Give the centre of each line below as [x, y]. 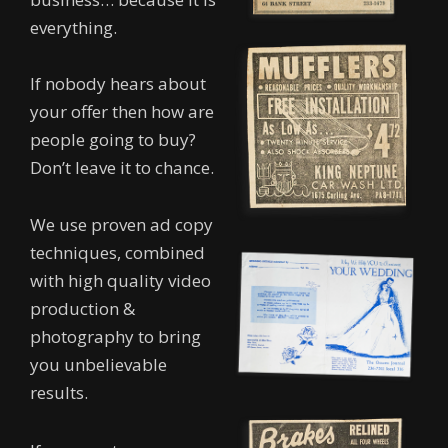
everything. [73, 27]
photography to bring [115, 337]
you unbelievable [98, 365]
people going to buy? [113, 139]
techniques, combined [117, 253]
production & [82, 309]
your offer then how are [122, 111]
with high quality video [120, 281]
